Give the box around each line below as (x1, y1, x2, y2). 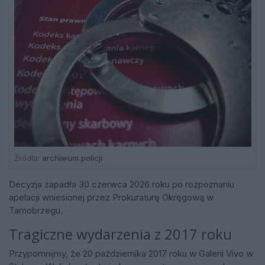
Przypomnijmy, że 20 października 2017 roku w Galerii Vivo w (9, 247, 253, 259)
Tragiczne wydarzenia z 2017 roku (9, 224, 232, 244)
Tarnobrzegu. (9, 205, 63, 216)
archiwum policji (39, 153, 102, 163)
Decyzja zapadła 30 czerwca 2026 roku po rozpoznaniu (9, 179, 234, 190)
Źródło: (14, 153, 40, 163)
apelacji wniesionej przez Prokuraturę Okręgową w (9, 192, 214, 203)
